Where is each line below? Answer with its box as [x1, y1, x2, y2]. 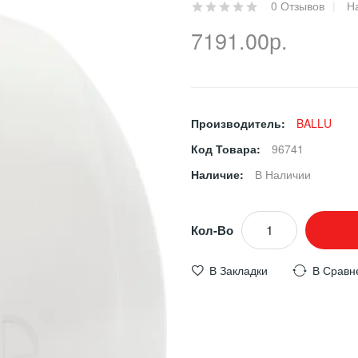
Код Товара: [191, 140, 264, 157]
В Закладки [209, 261, 268, 278]
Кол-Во [191, 221, 233, 239]
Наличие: [191, 165, 247, 182]
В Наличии [255, 165, 311, 182]
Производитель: [191, 114, 288, 131]
